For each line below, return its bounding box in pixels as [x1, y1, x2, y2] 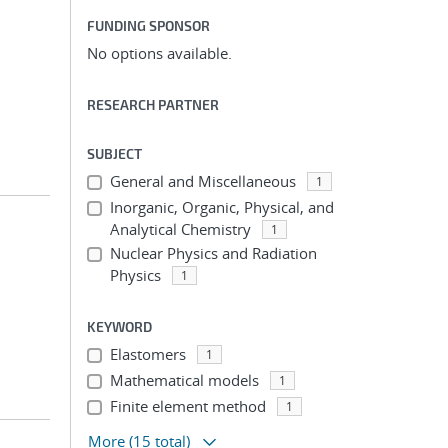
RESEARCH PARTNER [87, 96, 219, 113]
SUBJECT [87, 145, 142, 162]
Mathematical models [109, 370, 259, 390]
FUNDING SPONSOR [87, 17, 210, 34]
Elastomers [109, 344, 186, 364]
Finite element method [109, 396, 266, 416]
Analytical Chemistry [109, 219, 251, 239]
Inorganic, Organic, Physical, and [109, 197, 334, 217]
